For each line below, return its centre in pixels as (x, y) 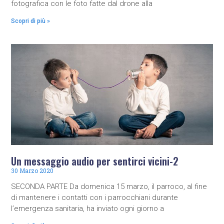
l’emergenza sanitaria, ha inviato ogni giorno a (88, 208)
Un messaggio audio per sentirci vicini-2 (95, 161)
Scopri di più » (31, 21)
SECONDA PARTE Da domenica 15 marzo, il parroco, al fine (109, 186)
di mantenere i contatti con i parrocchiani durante (95, 197)
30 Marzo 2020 (32, 170)
